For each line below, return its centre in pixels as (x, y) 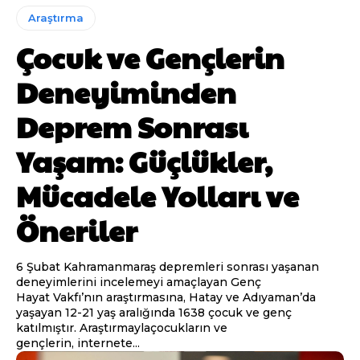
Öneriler (77, 229)
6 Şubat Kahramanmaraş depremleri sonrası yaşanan (168, 266)
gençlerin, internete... (78, 343)
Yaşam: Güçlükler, (144, 160)
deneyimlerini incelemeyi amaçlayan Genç (139, 282)
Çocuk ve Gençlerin (150, 57)
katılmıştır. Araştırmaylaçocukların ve (122, 327)
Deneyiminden (126, 91)
